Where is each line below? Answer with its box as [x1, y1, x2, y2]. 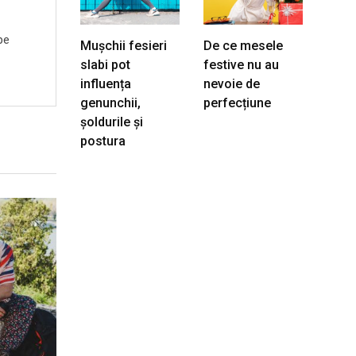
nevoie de [203, 76, 260, 91]
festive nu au [203, 57, 279, 72]
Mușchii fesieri [80, 38, 167, 53]
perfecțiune [203, 95, 271, 110]
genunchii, [80, 95, 141, 110]
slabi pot [80, 57, 130, 72]
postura [80, 133, 126, 149]
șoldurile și [80, 114, 143, 130]
